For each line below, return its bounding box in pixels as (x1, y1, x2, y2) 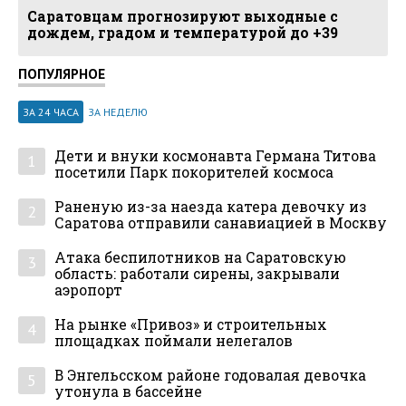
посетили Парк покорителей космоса (54, 163, 333, 182)
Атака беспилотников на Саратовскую (54, 248, 346, 267)
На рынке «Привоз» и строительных (54, 315, 327, 334)
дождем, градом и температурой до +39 (27, 24, 338, 43)
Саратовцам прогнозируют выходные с (27, 7, 338, 26)
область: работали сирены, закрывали (54, 265, 340, 284)
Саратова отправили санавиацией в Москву (54, 214, 387, 233)
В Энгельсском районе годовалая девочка (54, 366, 366, 385)
